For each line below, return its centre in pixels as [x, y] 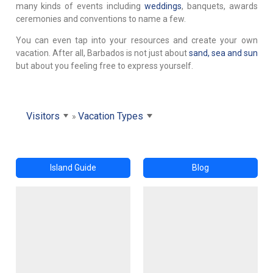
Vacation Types [110, 116]
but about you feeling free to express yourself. [104, 66]
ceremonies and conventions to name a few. [101, 19]
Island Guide [73, 167]
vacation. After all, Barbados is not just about [102, 53]
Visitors [43, 116]
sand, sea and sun [223, 53]
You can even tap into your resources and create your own [136, 40]
